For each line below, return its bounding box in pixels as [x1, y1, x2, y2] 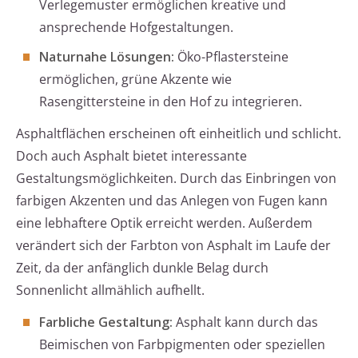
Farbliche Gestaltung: [39, 313, 173, 332]
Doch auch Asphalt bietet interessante [16, 147, 247, 165]
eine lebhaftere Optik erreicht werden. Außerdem [16, 214, 312, 233]
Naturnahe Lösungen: [39, 48, 174, 66]
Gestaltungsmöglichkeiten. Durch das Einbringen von [16, 169, 336, 188]
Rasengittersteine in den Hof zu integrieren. [39, 93, 302, 111]
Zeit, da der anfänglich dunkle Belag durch [16, 259, 268, 277]
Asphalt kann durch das [173, 313, 318, 332]
